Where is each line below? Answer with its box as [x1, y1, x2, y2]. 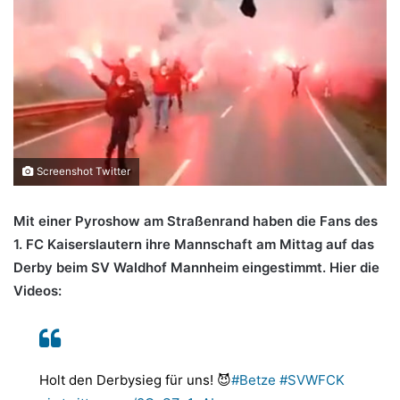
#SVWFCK [279, 371, 345, 389]
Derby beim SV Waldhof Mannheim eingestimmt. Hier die [13, 259, 379, 277]
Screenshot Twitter [34, 165, 130, 179]
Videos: [13, 282, 62, 300]
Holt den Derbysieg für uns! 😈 [39, 371, 231, 389]
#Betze [231, 371, 276, 389]
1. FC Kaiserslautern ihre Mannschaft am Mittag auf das [13, 236, 374, 254]
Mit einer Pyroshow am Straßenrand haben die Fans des [13, 212, 378, 230]
